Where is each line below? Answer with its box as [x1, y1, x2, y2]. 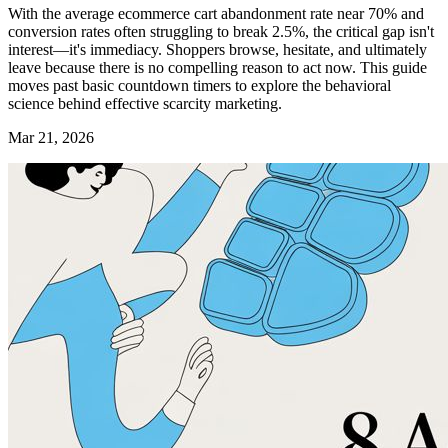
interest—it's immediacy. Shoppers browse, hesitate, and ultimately [8, 41, 427, 59]
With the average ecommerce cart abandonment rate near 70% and [8, 5, 424, 23]
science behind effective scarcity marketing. [8, 95, 282, 113]
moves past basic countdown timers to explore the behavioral [8, 77, 391, 95]
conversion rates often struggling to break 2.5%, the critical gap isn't [8, 23, 434, 41]
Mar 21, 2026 [8, 129, 94, 147]
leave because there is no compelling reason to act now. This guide [8, 59, 427, 77]
